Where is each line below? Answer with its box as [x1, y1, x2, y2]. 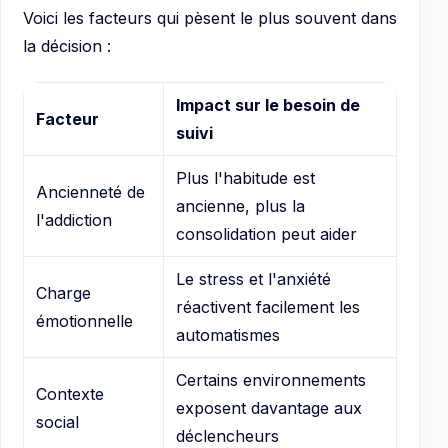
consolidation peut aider [176, 224, 357, 245]
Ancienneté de [36, 182, 145, 203]
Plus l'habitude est [176, 168, 315, 189]
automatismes [176, 325, 280, 346]
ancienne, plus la [176, 196, 305, 217]
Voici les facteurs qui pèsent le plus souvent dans [23, 7, 397, 28]
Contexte [36, 384, 104, 405]
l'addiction [36, 210, 112, 231]
